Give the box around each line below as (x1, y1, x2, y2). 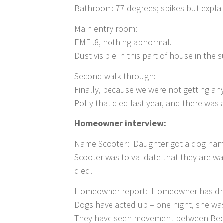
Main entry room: (74, 23, 138, 35)
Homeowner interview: (74, 117, 167, 129)
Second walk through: (74, 70, 160, 82)
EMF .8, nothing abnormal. (74, 36, 172, 48)
